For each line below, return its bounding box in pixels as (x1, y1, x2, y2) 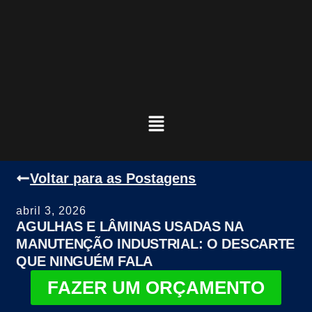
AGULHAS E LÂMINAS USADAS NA (16, 219, 243, 235)
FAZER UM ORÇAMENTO (47, 277, 265, 299)
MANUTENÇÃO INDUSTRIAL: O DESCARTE (16, 236, 295, 252)
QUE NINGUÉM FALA (16, 253, 153, 270)
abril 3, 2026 (16, 205, 87, 217)
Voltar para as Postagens (30, 171, 196, 187)
